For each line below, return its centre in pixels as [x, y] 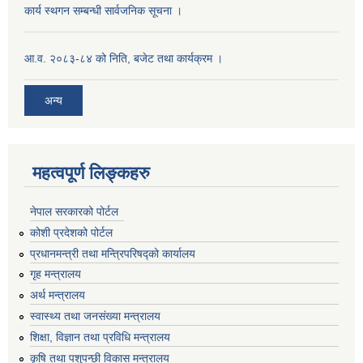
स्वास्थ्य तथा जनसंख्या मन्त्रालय [95, 316]
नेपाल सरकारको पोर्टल [74, 212]
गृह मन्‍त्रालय [56, 274]
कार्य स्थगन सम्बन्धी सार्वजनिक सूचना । [103, 11]
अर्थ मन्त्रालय [58, 295]
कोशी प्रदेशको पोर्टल [71, 232]
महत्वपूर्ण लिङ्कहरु [91, 173]
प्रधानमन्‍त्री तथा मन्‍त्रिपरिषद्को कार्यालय [113, 253]
